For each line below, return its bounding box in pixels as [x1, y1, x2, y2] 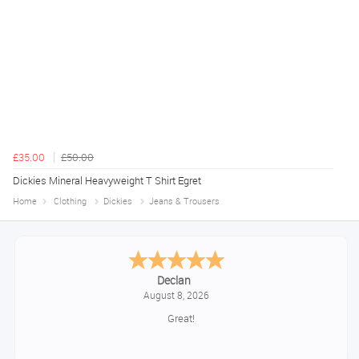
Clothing [54, 196, 87, 207]
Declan [156, 272, 191, 288]
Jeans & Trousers [149, 196, 220, 207]
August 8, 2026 [143, 288, 209, 301]
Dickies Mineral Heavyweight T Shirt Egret [13, 173, 201, 188]
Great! [167, 311, 195, 325]
